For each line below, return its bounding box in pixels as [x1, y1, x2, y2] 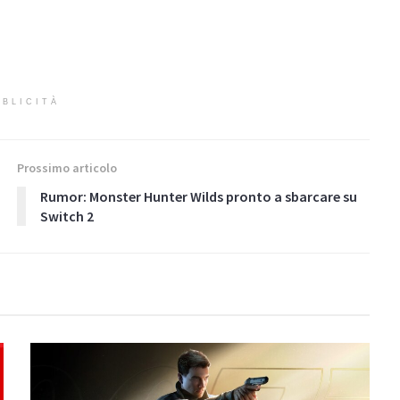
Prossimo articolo [17, 159, 117, 176]
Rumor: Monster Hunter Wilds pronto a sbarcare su [40, 187, 357, 205]
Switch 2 [40, 206, 94, 225]
